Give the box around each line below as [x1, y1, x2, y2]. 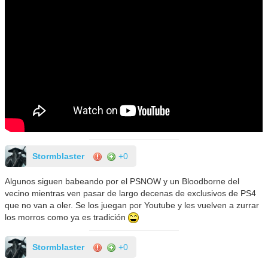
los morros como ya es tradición [5, 212, 129, 222]
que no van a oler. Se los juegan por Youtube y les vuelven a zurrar [5, 200, 260, 210]
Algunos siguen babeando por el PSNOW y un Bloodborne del [5, 176, 240, 186]
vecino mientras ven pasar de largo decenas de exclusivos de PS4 [5, 188, 257, 198]
